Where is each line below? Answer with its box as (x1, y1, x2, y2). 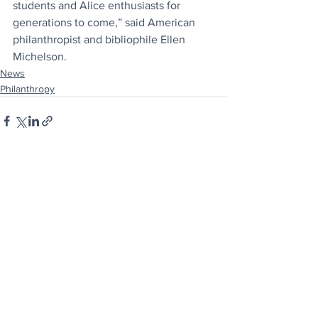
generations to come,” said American (13, 16, 198, 29)
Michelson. (13, 50, 67, 63)
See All (197, 167, 227, 179)
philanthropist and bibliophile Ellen (13, 33, 188, 46)
